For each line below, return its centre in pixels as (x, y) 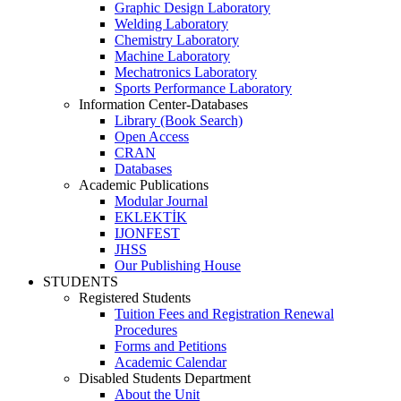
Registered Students (135, 298)
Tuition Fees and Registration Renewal (224, 314)
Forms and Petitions (171, 346)
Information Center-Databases (163, 104)
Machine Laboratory (172, 56)
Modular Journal (161, 201)
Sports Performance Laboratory (203, 88)
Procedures (146, 330)
